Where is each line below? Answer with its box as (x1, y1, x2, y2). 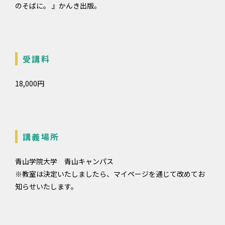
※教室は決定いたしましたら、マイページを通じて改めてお (15, 169, 205, 179)
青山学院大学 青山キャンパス (15, 156, 114, 166)
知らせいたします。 (15, 181, 78, 191)
